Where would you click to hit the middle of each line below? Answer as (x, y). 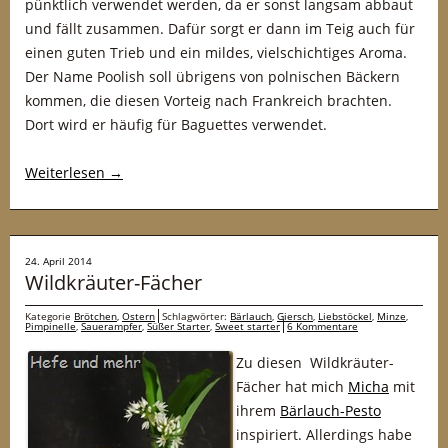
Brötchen (95, 316)
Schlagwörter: (196, 316)
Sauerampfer (111, 326)
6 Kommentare (322, 326)
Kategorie (49, 316)
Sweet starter (247, 326)
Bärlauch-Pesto (330, 410)
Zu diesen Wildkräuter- (315, 362)
